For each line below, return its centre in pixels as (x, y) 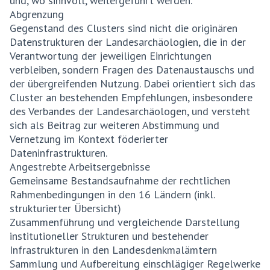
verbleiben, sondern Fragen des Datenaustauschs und (132, 70)
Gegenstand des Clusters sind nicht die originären (124, 28)
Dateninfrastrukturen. (58, 153)
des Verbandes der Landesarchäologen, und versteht (130, 111)
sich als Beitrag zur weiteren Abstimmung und (115, 125)
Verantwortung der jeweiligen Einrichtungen (111, 56)
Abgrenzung (37, 14)
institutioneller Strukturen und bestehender (109, 236)
